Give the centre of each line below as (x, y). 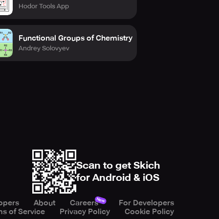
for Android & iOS (118, 177)
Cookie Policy (149, 212)
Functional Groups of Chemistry (76, 38)
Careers (84, 203)
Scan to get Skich (118, 165)
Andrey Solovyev (44, 48)
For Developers (146, 203)
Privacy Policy (85, 212)
